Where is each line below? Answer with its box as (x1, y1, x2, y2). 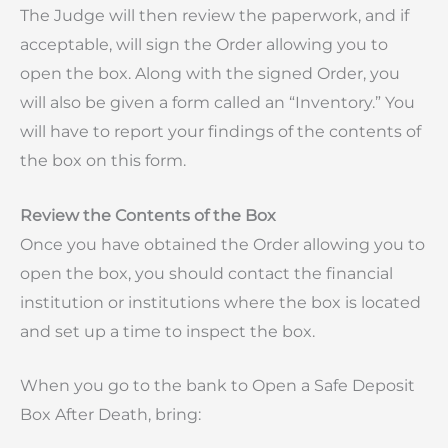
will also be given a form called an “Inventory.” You (20, 93, 415, 113)
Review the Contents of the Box (20, 205, 276, 225)
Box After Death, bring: (20, 405, 201, 425)
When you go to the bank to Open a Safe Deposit (20, 376, 415, 396)
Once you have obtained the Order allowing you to (20, 234, 425, 254)
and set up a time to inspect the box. (20, 321, 315, 341)
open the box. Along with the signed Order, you (20, 64, 400, 84)
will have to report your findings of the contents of (20, 122, 421, 142)
